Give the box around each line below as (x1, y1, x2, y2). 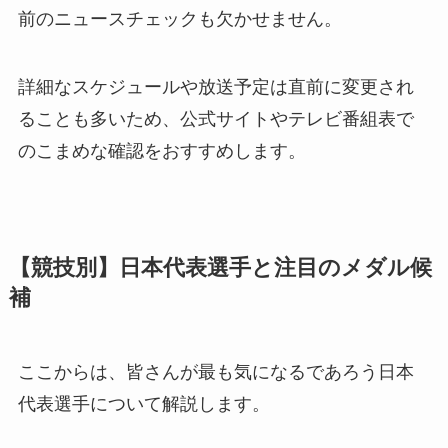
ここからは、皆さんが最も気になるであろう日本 (17, 361, 414, 382)
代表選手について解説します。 (17, 393, 270, 414)
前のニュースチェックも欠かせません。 (17, 9, 342, 30)
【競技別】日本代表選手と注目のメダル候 (8, 255, 432, 280)
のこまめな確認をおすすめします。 (17, 140, 306, 161)
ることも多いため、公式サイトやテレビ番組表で (17, 108, 414, 129)
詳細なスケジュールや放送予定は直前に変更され (17, 76, 414, 97)
